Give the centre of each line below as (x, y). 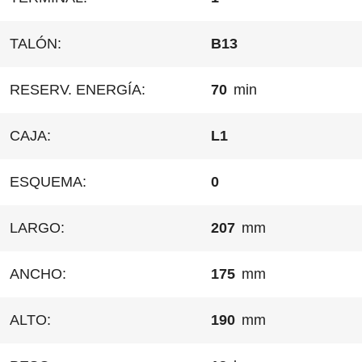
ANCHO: (38, 274)
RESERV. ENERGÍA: (78, 89)
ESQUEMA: (48, 181)
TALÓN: (36, 43)
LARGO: (37, 227)
